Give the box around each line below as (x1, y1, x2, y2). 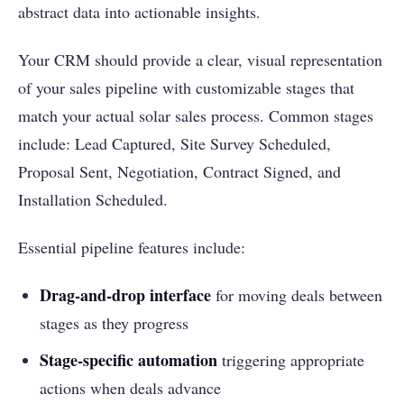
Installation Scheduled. (18, 188, 168, 211)
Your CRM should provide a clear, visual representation (18, 49, 382, 71)
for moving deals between (211, 284, 382, 307)
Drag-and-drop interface (40, 283, 211, 308)
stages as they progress (40, 312, 188, 335)
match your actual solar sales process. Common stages (18, 105, 373, 127)
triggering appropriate (217, 349, 364, 372)
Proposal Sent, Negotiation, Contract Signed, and (18, 161, 341, 183)
